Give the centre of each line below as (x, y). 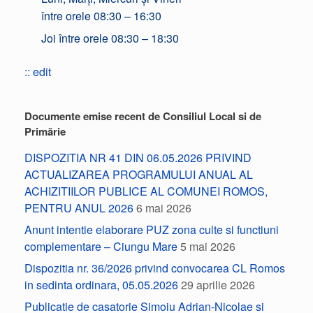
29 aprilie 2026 (218, 285)
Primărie (45, 131)
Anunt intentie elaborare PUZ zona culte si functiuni (152, 230)
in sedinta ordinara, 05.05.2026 (101, 285)
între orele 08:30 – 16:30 (101, 16)
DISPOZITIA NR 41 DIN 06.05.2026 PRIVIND (138, 158)
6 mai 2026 (164, 208)
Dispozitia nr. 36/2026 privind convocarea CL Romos (155, 268)
